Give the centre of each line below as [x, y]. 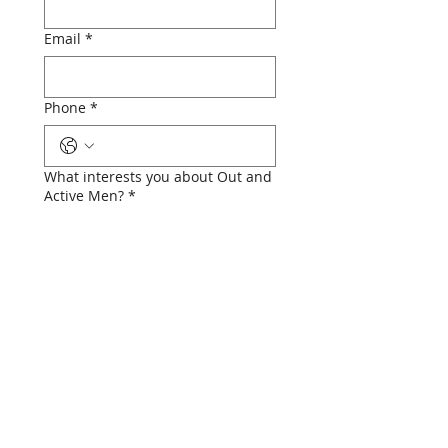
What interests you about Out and [158, 176]
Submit [160, 325]
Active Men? [84, 195]
